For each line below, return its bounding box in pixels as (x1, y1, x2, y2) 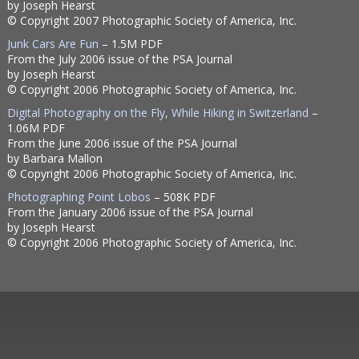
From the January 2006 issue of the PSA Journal (7, 204, 254, 220)
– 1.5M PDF (99, 36, 163, 51)
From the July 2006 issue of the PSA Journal (7, 51, 233, 67)
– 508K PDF (151, 189, 216, 204)
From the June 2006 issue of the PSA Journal (7, 135, 238, 151)
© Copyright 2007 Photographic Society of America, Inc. (7, 13, 297, 28)
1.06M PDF (7, 120, 66, 135)
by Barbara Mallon (7, 151, 103, 166)
